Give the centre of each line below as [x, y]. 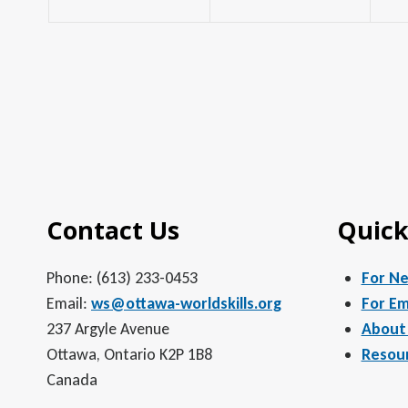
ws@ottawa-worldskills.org [186, 303]
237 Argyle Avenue [108, 329]
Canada [72, 380]
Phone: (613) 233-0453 [122, 278]
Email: [69, 303]
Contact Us [113, 230]
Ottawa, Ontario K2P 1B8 [129, 354]
